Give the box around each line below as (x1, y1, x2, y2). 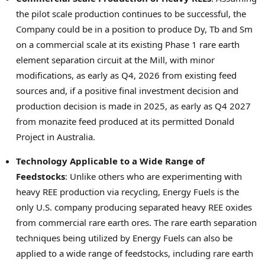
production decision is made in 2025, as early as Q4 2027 (16, 100, 251, 112)
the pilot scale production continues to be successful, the (16, 8, 246, 20)
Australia (57, 131, 93, 143)
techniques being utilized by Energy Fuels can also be (16, 232, 232, 244)
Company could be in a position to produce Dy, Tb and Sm (16, 23, 253, 35)
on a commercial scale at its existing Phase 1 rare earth (16, 38, 240, 51)
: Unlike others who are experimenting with (65, 170, 242, 183)
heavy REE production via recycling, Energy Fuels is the (16, 186, 239, 198)
